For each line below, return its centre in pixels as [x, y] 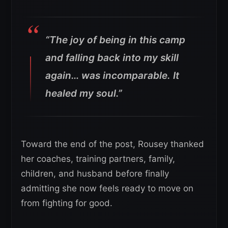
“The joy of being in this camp [115, 40]
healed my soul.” [84, 94]
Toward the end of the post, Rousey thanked [112, 144]
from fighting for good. [67, 203]
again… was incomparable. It [112, 76]
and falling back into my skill [112, 58]
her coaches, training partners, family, [98, 159]
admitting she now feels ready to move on [107, 189]
